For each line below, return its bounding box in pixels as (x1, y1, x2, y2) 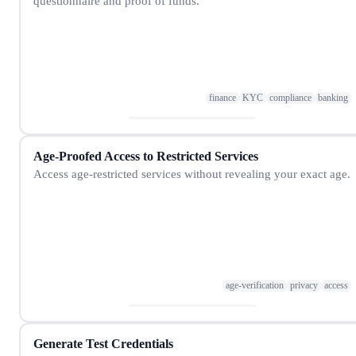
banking (318, 92, 348, 104)
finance (209, 92, 236, 104)
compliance (269, 92, 311, 104)
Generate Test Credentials (33, 336, 173, 350)
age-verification (226, 280, 284, 292)
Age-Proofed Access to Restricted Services (33, 149, 258, 163)
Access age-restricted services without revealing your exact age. (33, 166, 350, 180)
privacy (290, 280, 318, 292)
